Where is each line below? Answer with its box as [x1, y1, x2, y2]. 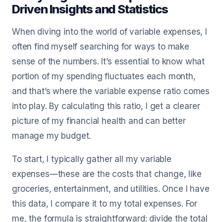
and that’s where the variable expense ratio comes [12, 86, 210, 96]
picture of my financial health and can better [12, 116, 186, 126]
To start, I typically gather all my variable [12, 154, 171, 164]
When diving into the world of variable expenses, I [12, 27, 207, 37]
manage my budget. [12, 131, 91, 141]
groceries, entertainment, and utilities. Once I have [12, 184, 210, 194]
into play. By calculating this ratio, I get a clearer [12, 101, 200, 111]
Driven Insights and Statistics [12, 2, 168, 16]
